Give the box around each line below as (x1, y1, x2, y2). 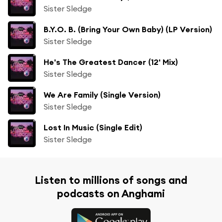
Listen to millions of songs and (35, 173, 187, 187)
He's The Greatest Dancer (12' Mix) (44, 56, 178, 67)
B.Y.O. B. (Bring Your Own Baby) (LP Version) (44, 24, 212, 34)
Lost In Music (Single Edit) (44, 122, 142, 132)
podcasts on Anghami (57, 186, 165, 200)
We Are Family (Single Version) (44, 89, 161, 100)
